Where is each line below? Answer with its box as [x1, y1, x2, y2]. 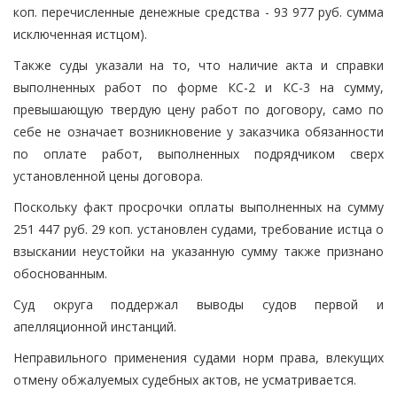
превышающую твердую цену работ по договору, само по [13, 100, 384, 118]
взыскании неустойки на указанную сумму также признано [13, 242, 384, 260]
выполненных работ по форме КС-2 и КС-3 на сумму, [13, 78, 384, 96]
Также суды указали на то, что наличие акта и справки [13, 56, 384, 74]
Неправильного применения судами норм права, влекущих [13, 348, 384, 366]
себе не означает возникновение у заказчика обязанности [13, 122, 384, 140]
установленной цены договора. [13, 167, 203, 184]
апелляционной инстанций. [13, 317, 176, 335]
